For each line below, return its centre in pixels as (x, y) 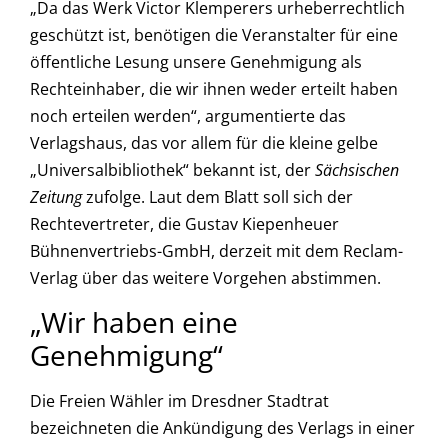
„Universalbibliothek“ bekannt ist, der (172, 170)
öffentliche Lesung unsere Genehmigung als (196, 62)
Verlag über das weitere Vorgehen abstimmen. (205, 278)
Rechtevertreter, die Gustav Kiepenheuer (184, 224)
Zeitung (58, 197)
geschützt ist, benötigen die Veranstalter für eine (214, 35)
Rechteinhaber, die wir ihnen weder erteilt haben (214, 89)
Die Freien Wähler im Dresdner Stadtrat (179, 401)
